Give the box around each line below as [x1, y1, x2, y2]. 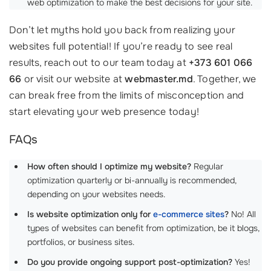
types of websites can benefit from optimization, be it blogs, [27, 223, 260, 233]
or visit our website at [21, 73, 125, 85]
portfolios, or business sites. [27, 237, 134, 247]
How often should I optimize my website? [27, 161, 191, 172]
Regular [191, 161, 223, 172]
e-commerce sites [153, 209, 224, 220]
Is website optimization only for [27, 209, 153, 220]
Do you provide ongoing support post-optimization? [27, 256, 232, 267]
